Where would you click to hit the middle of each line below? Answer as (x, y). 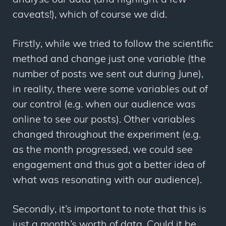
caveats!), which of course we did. (90, 15)
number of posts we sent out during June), (108, 75)
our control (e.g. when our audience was (104, 105)
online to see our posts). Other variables (104, 120)
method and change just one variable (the (109, 60)
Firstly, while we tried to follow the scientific (113, 45)
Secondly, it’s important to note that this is (109, 210)
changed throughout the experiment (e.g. (107, 135)
